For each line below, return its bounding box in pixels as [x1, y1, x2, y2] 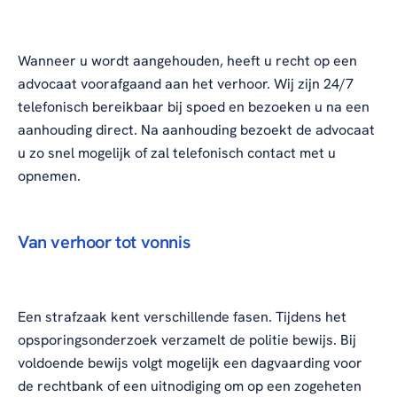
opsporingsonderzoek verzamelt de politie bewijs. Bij [18, 331, 356, 350]
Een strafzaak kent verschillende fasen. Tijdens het [18, 307, 346, 327]
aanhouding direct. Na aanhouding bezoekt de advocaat [18, 121, 375, 140]
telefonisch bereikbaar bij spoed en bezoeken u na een [18, 97, 370, 117]
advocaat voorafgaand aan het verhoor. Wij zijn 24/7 [18, 74, 354, 94]
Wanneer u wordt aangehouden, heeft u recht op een [18, 51, 357, 71]
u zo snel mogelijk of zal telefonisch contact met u [18, 144, 336, 163]
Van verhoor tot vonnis [18, 230, 191, 254]
